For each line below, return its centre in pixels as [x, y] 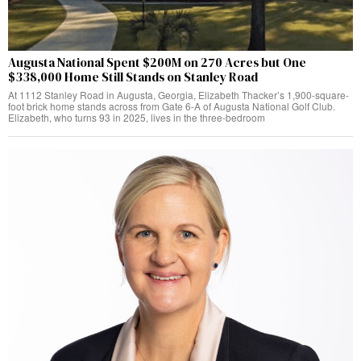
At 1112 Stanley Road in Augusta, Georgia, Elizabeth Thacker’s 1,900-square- [178, 94]
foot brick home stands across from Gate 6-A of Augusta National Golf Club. [172, 106]
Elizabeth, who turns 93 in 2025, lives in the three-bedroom [137, 117]
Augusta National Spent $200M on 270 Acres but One [157, 62]
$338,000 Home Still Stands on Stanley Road [133, 77]
